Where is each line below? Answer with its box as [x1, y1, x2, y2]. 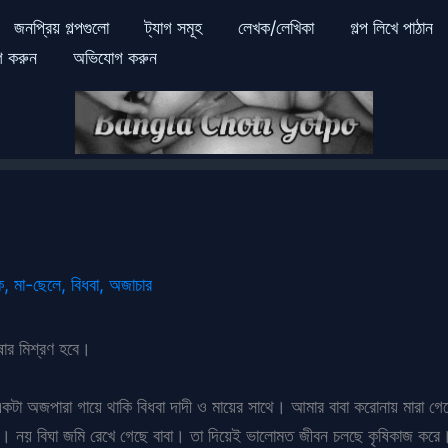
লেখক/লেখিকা [237, 17, 314, 38]
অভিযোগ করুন [73, 47, 157, 68]
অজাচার [109, 273, 152, 295]
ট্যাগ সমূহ [144, 17, 202, 38]
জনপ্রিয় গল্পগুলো [13, 17, 109, 38]
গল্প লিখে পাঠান [349, 17, 433, 38]
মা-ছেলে [14, 273, 61, 295]
